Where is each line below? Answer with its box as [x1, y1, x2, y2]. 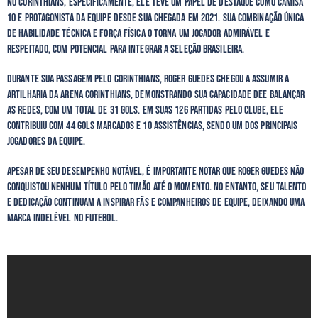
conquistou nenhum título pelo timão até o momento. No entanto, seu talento [7, 180, 307, 194]
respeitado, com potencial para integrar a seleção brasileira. [7, 42, 247, 56]
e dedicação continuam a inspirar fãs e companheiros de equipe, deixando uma [7, 195, 305, 209]
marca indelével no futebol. [7, 211, 118, 225]
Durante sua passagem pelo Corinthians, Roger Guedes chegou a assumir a [7, 72, 290, 86]
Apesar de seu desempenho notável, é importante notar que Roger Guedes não [7, 164, 305, 178]
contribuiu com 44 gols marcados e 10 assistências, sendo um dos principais [7, 119, 298, 133]
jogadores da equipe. [7, 134, 88, 148]
